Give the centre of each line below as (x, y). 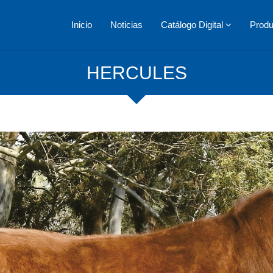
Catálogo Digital (193, 25)
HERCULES (136, 73)
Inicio (82, 25)
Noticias (126, 25)
